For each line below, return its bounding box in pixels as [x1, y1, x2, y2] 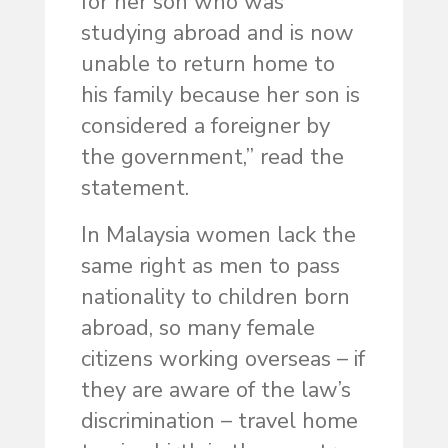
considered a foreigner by [80, 111, 330, 142]
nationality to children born [80, 282, 350, 313]
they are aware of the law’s [80, 375, 351, 406]
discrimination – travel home [80, 406, 358, 437]
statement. [80, 173, 189, 204]
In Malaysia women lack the [80, 220, 356, 251]
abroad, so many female [80, 313, 315, 344]
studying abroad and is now [80, 18, 354, 49]
